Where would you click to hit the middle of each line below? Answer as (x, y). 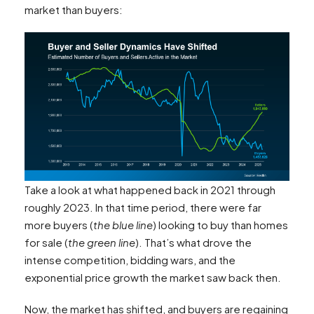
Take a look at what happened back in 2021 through (150, 190)
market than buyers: (74, 9)
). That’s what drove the (193, 243)
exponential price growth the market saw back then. (153, 278)
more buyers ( (59, 225)
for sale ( (46, 243)
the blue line (123, 225)
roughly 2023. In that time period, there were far (143, 207)
